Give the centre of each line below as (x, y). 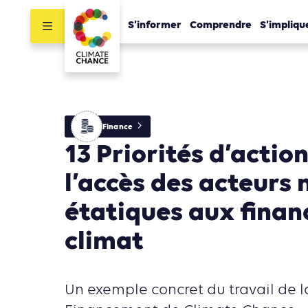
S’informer (155, 26)
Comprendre (221, 26)
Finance (118, 127)
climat (104, 242)
